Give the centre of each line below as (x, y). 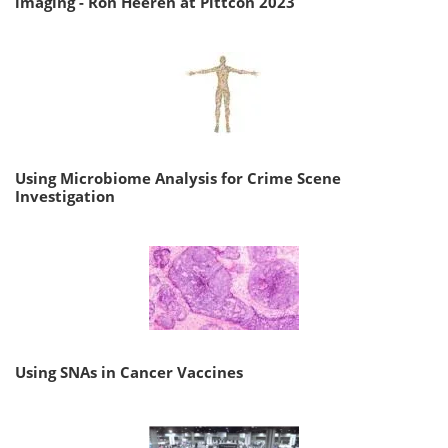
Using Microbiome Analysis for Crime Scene (178, 178)
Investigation (65, 196)
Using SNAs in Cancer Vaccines (129, 372)
